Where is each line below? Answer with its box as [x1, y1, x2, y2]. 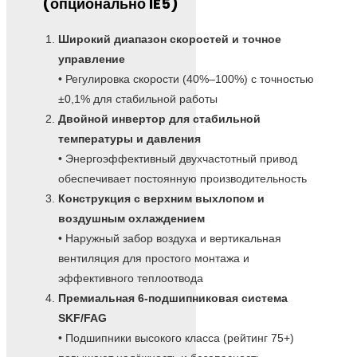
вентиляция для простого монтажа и [58, 251, 249, 265]
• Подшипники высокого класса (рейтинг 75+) [58, 331, 294, 344]
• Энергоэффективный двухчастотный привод [58, 151, 297, 165]
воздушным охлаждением [58, 211, 205, 225]
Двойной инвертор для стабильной [58, 112, 261, 125]
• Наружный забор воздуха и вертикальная [58, 231, 281, 245]
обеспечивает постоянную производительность [58, 171, 307, 185]
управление [58, 52, 125, 65]
